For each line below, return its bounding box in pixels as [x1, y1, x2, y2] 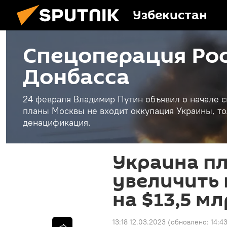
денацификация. [23, 117, 91, 128]
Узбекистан [133, 7, 207, 24]
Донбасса [23, 62, 130, 93]
